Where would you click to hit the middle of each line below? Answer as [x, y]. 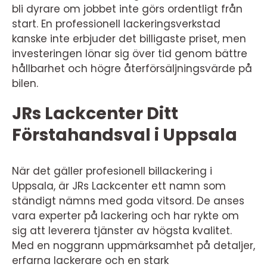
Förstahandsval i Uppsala [125, 135]
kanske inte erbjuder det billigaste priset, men [129, 38]
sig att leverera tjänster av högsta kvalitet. [122, 230]
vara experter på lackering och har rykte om [125, 215]
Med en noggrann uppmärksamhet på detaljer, [133, 245]
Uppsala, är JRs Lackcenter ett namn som [119, 186]
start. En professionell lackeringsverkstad [116, 24]
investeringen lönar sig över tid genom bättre [130, 53]
